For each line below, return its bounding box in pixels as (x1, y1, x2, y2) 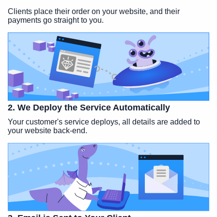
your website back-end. (8, 126, 87, 135)
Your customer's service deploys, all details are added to (8, 118, 200, 126)
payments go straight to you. (8, 15, 104, 24)
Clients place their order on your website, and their (8, 7, 180, 15)
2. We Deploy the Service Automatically (8, 103, 170, 113)
